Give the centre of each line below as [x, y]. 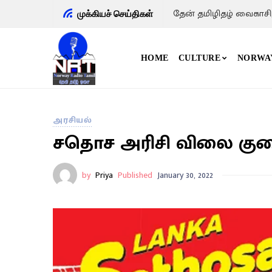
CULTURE [199, 58]
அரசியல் [73, 120]
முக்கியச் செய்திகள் [115, 13]
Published [135, 175]
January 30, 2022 [185, 175]
